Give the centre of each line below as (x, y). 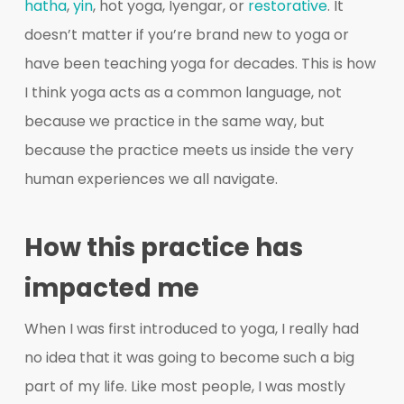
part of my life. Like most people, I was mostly (184, 386)
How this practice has (163, 247)
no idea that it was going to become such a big (189, 357)
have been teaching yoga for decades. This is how (200, 63)
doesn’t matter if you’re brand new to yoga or (186, 34)
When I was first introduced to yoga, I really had (191, 328)
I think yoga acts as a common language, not (183, 92)
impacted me (111, 288)
